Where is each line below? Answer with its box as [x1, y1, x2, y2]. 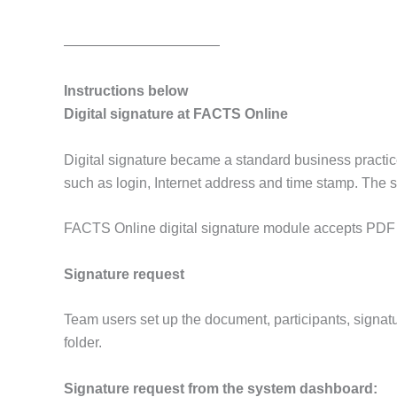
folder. [64, 335, 102, 351]
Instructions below [64, 82, 188, 98]
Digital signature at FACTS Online [64, 105, 288, 121]
